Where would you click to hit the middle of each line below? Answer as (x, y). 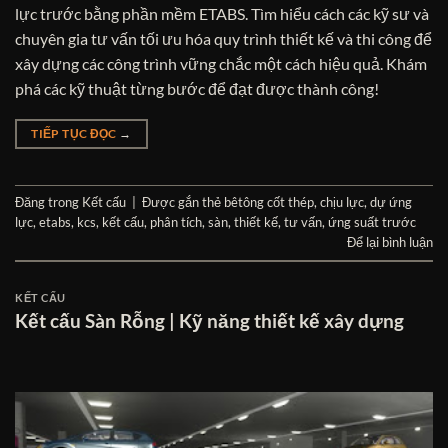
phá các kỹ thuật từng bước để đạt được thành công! (197, 89)
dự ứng (391, 202)
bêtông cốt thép (269, 202)
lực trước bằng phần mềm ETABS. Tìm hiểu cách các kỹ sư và (222, 14)
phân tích (176, 222)
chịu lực (342, 202)
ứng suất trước (372, 222)
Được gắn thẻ (183, 202)
